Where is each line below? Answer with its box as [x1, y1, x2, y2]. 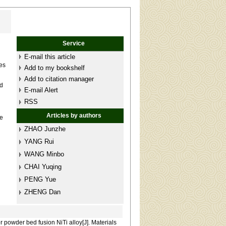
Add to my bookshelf [24, 64, 85, 72]
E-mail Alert [24, 86, 58, 94]
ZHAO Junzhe [24, 125, 66, 133]
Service [63, 40, 85, 47]
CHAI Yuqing [24, 163, 62, 171]
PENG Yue [24, 176, 56, 183]
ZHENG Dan [24, 188, 61, 196]
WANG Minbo [24, 150, 64, 158]
